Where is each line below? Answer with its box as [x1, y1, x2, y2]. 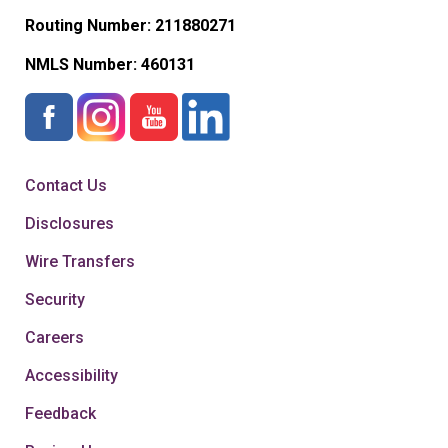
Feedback [25, 404, 96, 423]
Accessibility [25, 366, 118, 385]
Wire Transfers [25, 252, 135, 271]
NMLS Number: [25, 55, 141, 74]
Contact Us [25, 176, 107, 195]
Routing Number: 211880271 [25, 16, 236, 35]
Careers [25, 328, 84, 347]
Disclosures [25, 214, 114, 233]
